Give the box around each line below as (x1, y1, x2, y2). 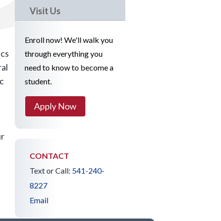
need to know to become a (25, 63, 113, 73)
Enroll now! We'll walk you (25, 35, 113, 45)
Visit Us (30, 5, 61, 17)
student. (25, 76, 52, 86)
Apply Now (34, 101, 76, 112)
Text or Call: (30, 165, 72, 175)
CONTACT (30, 150, 69, 160)
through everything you (25, 49, 103, 59)
